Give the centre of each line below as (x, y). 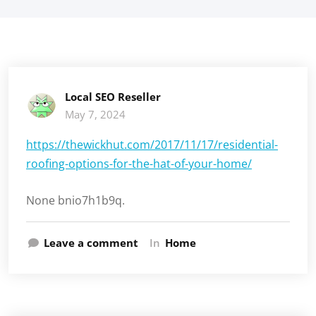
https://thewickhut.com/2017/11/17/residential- (152, 145)
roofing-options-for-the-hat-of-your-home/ (139, 164)
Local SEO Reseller (113, 97)
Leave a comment (91, 243)
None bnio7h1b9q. (75, 200)
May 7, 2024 (95, 114)
